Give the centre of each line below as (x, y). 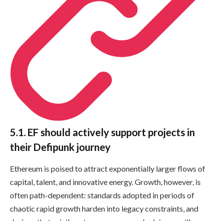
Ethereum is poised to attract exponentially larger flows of (108, 169)
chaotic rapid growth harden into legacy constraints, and (104, 209)
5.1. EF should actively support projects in (102, 132)
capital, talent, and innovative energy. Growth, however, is (105, 182)
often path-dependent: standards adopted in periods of (102, 195)
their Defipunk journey (60, 147)
